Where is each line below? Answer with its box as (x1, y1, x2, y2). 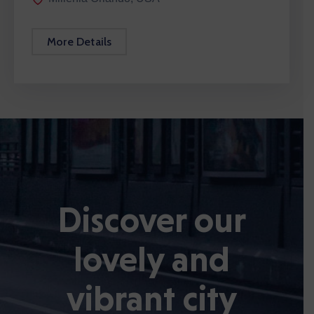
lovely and (74, 239, 230, 280)
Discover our (57, 200, 246, 240)
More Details (47, 35, 112, 49)
